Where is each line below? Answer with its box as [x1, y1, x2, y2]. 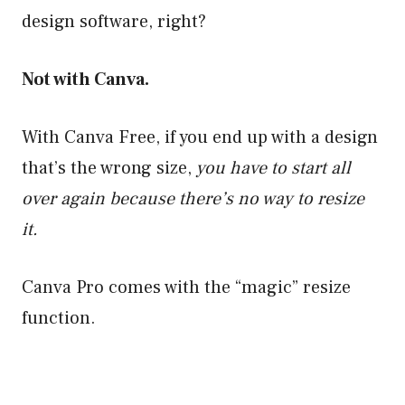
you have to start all [196, 155, 351, 180]
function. [22, 306, 96, 330]
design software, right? [22, 9, 206, 33]
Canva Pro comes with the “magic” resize [22, 275, 351, 299]
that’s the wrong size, [22, 155, 196, 180]
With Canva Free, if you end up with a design [22, 125, 378, 149]
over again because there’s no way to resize [22, 186, 364, 211]
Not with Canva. [22, 67, 149, 91]
